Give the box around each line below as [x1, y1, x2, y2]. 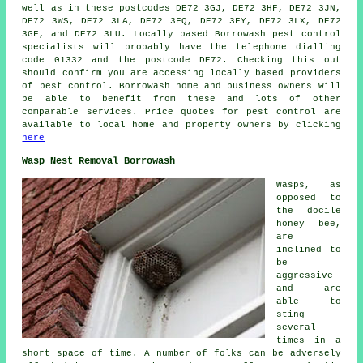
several [276, 322, 317, 333]
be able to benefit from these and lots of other [22, 94, 341, 105]
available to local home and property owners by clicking [22, 120, 341, 130]
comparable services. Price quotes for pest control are [22, 107, 341, 117]
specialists [22, 42, 85, 53]
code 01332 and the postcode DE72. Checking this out [22, 55, 341, 66]
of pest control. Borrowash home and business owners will [22, 81, 341, 92]
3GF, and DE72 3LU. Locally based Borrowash [22, 29, 272, 40]
